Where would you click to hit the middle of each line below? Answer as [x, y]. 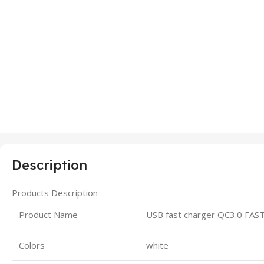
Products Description [55, 192]
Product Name [48, 214]
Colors [32, 245]
